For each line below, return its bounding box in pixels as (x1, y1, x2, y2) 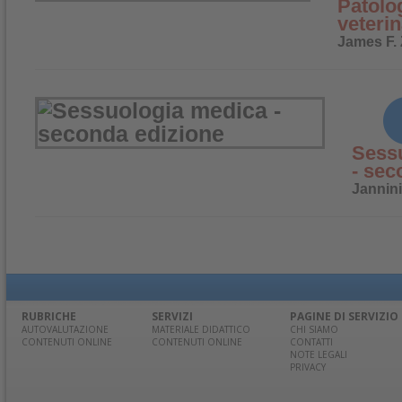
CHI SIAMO (290, 323, 338, 336)
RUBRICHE (22, 309, 76, 324)
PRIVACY (290, 361, 326, 373)
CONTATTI (290, 336, 333, 348)
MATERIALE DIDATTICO (152, 323, 250, 336)
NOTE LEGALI (290, 348, 347, 361)
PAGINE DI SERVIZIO (290, 309, 398, 324)
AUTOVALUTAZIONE (22, 323, 109, 336)
